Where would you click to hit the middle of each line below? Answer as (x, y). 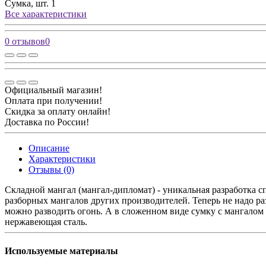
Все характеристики (46, 14)
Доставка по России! (47, 122)
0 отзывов (25, 42)
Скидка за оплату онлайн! (58, 112)
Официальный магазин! (53, 90)
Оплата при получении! (53, 101)
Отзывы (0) (51, 170)
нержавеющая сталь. (46, 222)
